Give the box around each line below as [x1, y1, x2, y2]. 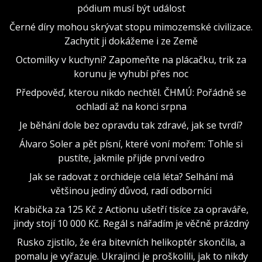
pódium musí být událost [77, 1, 185, 15]
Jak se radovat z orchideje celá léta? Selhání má [29, 170, 233, 183]
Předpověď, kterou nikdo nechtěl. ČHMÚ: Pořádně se [16, 85, 246, 99]
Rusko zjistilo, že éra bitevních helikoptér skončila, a [17, 235, 245, 249]
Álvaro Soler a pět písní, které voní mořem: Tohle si [19, 137, 243, 150]
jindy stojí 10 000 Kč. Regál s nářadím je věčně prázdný [13, 216, 249, 230]
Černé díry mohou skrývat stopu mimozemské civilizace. [9, 20, 253, 33]
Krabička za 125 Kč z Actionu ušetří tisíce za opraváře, [13, 202, 249, 216]
